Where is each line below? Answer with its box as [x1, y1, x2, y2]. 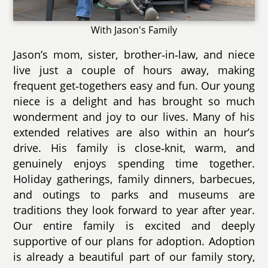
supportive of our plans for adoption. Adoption [13, 233, 255, 248]
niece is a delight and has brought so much [13, 93, 255, 108]
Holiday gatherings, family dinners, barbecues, [13, 171, 255, 186]
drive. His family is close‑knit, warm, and [13, 140, 255, 155]
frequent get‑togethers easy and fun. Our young [13, 78, 255, 93]
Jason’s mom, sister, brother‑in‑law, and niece [13, 47, 255, 62]
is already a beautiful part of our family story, [13, 249, 255, 264]
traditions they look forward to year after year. [13, 202, 255, 217]
